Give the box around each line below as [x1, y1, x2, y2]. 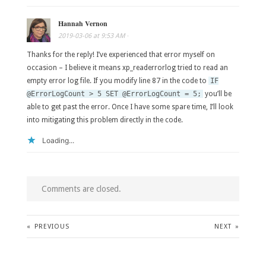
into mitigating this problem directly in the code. [26, 116, 183, 125]
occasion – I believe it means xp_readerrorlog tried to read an [26, 64, 228, 72]
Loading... [42, 136, 74, 145]
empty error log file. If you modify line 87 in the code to [26, 77, 208, 85]
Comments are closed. [41, 184, 121, 194]
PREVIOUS [30, 222, 69, 230]
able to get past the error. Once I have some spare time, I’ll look [26, 103, 233, 112]
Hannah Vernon [58, 18, 107, 29]
